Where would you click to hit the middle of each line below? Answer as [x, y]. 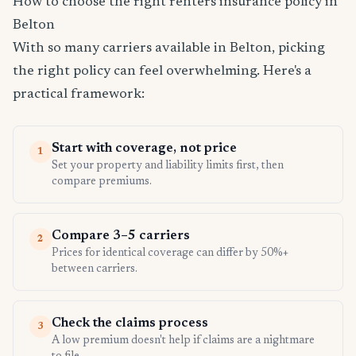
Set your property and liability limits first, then [168, 166]
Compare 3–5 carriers [121, 236]
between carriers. [95, 270]
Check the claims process [130, 324]
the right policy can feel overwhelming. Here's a [162, 72]
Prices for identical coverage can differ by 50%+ [170, 254]
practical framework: [79, 95]
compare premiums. [102, 182]
